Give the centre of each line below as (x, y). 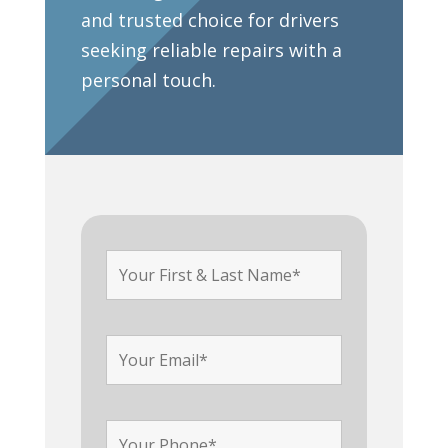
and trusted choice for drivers (209, 19)
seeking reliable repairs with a (211, 49)
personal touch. (148, 79)
